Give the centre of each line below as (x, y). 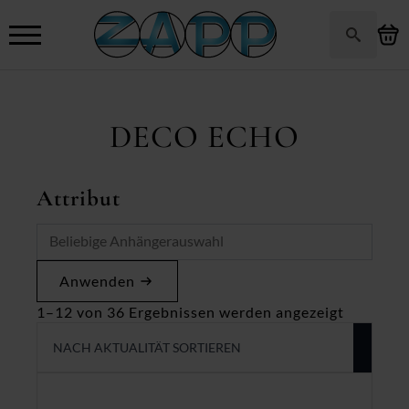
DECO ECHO (204, 137)
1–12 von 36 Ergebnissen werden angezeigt (190, 311)
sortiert (371, 351)
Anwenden (97, 280)
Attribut (79, 198)
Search (352, 67)
